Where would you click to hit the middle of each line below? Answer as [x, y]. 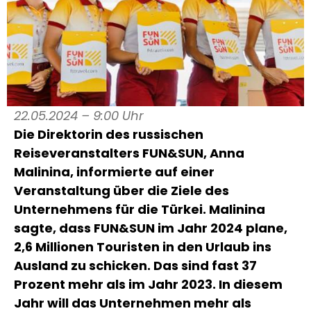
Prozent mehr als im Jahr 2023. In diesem [148, 284]
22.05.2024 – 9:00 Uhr [79, 116]
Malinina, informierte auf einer [114, 172]
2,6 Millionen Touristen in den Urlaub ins [143, 247]
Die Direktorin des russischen [109, 134]
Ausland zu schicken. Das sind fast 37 [135, 266]
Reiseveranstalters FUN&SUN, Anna [129, 153]
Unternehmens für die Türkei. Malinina [140, 209]
